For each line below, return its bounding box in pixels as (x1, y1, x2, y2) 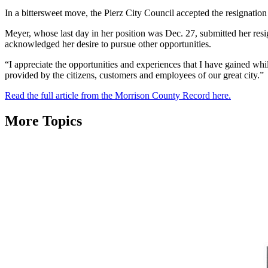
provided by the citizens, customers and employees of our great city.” (5, 69, 264, 80)
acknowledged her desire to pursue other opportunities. (5, 38, 211, 49)
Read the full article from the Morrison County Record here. (5, 90, 231, 100)
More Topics (5, 112, 82, 129)
